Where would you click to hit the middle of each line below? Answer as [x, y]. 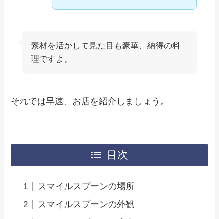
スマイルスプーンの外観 [86, 205]
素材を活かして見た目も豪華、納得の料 [106, 46]
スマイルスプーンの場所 [86, 186]
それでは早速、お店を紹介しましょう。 [90, 101]
